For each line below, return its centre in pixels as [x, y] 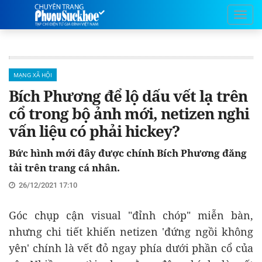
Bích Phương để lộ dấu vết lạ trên [128, 96]
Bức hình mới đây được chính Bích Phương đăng [128, 153]
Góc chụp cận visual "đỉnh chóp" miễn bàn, [131, 215]
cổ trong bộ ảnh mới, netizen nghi [129, 113]
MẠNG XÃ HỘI [33, 75]
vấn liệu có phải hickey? [94, 131]
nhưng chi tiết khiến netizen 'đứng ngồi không [131, 232]
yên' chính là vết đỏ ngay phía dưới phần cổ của [131, 248]
